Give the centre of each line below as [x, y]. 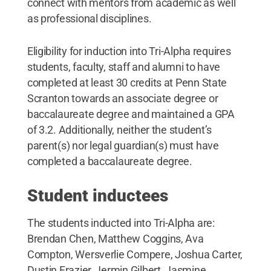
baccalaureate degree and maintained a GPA [131, 114]
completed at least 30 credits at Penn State [127, 82]
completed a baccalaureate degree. [109, 161]
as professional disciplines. [89, 18]
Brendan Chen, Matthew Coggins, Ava [115, 238]
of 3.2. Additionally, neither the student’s [119, 129]
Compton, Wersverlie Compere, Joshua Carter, [135, 254]
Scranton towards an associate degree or [122, 98]
